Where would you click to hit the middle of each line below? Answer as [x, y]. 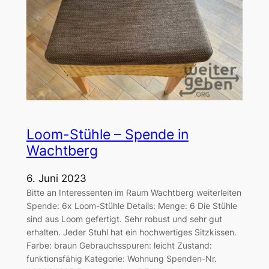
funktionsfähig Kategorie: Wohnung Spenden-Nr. [121, 259]
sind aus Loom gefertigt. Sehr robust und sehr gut [124, 219]
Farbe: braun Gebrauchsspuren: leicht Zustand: [119, 246]
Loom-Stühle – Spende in [107, 134]
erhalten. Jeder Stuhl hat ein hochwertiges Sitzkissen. [131, 232]
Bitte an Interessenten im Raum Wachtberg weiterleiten [134, 193]
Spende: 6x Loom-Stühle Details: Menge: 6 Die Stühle [131, 206]
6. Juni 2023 [56, 179]
